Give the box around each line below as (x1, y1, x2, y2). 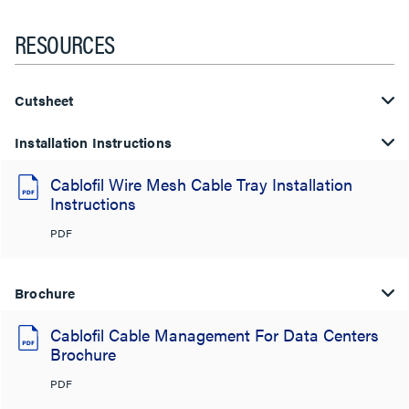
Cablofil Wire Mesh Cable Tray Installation (50, 172, 352, 195)
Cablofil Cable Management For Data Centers (50, 322, 379, 346)
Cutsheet (15, 89, 74, 110)
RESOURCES (15, 24, 115, 61)
